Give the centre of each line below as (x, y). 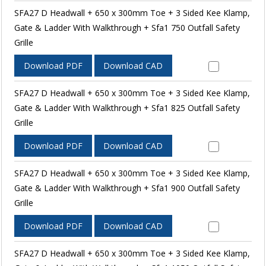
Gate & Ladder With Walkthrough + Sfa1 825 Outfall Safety (127, 107)
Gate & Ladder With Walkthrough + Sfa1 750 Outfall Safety (127, 27)
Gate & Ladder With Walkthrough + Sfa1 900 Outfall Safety (127, 188)
